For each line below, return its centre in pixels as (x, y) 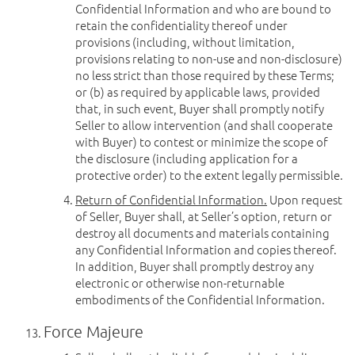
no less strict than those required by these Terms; (205, 75)
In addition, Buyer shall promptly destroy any (195, 266)
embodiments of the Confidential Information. (200, 299)
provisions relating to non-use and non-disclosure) (209, 58)
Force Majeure (94, 331)
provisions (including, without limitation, (185, 42)
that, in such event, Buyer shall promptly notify (200, 108)
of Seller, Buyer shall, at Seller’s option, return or (204, 216)
